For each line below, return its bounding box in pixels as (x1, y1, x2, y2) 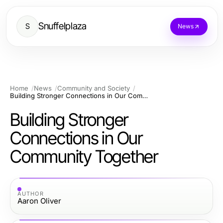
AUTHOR (17, 190, 44, 197)
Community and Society (57, 84, 130, 92)
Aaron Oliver (17, 196, 61, 206)
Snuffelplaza (38, 20, 87, 32)
